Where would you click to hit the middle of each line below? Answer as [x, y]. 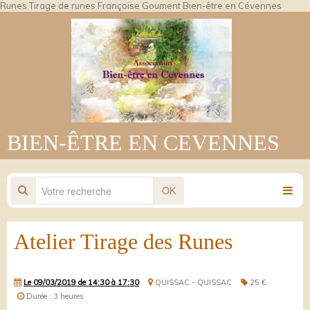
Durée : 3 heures [54, 296]
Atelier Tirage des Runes [123, 241]
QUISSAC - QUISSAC [192, 282]
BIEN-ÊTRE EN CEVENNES [143, 143]
